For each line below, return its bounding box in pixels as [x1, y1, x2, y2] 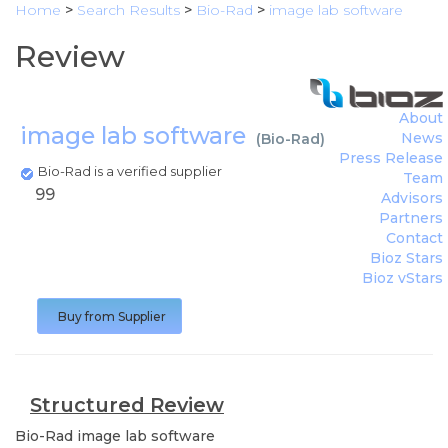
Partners [379, 209, 443, 227]
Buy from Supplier [58, 309, 166, 324]
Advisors [381, 189, 443, 207]
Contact [386, 229, 443, 247]
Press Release [339, 149, 443, 167]
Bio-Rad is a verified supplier [38, 163, 225, 179]
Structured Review [30, 393, 224, 417]
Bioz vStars [362, 269, 443, 287]
